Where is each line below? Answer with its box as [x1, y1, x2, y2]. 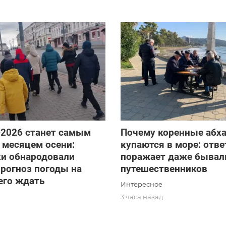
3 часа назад [120, 193, 163, 201]
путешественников [120, 163, 207, 175]
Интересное [120, 180, 162, 189]
